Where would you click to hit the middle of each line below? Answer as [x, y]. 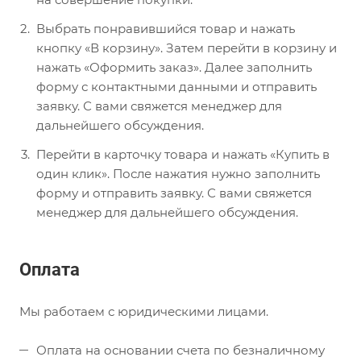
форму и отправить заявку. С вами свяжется [174, 193]
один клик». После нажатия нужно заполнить [178, 174]
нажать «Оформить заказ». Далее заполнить [174, 68]
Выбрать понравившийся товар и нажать [166, 29]
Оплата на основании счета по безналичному [180, 350]
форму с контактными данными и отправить [176, 87]
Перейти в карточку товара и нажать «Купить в [183, 155]
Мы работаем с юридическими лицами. [144, 311]
